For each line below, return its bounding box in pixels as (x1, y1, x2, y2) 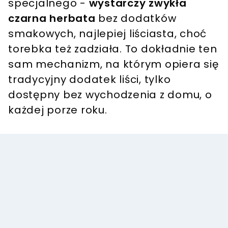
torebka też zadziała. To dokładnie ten (8, 41, 217, 56)
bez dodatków (95, 11, 177, 25)
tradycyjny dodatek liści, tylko (8, 72, 171, 87)
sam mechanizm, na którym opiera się (8, 56, 219, 71)
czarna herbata (8, 11, 96, 25)
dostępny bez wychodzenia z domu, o (8, 87, 212, 102)
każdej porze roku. (8, 102, 107, 117)
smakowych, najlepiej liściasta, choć (8, 26, 207, 41)
